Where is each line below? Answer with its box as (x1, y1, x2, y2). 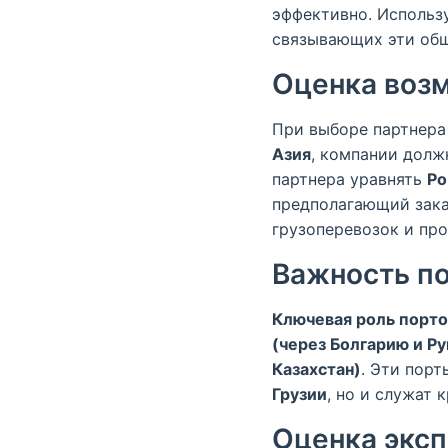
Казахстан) (272, 359, 361, 379)
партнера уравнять (272, 169, 427, 189)
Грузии (272, 384, 327, 404)
